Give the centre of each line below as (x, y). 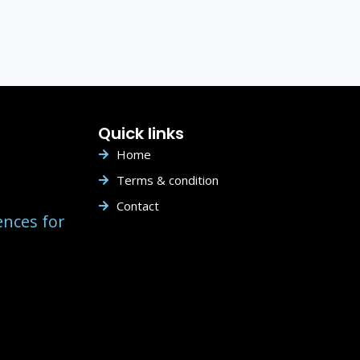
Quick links (141, 133)
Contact (137, 206)
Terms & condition (167, 180)
